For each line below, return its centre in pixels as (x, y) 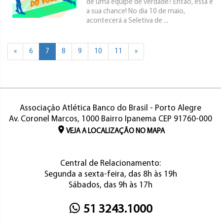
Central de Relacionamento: (110, 164)
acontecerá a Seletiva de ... (127, 21)
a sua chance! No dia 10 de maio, (136, 12)
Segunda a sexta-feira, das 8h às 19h (110, 174)
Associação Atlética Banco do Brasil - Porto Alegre (110, 108)
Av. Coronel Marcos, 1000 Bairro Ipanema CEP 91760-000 (110, 119)
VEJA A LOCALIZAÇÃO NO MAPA (115, 131)
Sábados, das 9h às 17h (110, 185)
